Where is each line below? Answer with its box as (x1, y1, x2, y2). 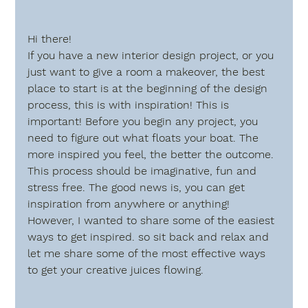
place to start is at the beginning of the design (27, 82, 272, 96)
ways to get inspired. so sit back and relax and (27, 230, 273, 244)
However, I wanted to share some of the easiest (27, 214, 278, 228)
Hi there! (27, 32, 72, 46)
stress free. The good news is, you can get (27, 181, 249, 195)
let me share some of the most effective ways (27, 247, 269, 261)
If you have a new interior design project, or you (27, 49, 278, 63)
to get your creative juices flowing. (27, 263, 204, 277)
